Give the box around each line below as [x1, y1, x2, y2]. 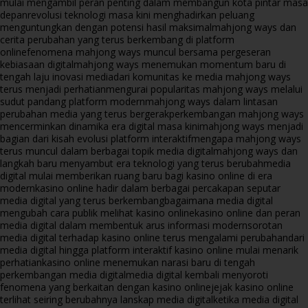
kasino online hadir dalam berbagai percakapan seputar [35, 181, 280, 195]
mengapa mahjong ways [191, 131, 301, 145]
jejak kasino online [211, 280, 294, 294]
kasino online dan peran [195, 206, 300, 219]
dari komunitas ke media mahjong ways [113, 69, 291, 83]
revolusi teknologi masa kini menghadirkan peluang [27, 8, 254, 21]
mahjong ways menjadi [199, 119, 303, 133]
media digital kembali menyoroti [126, 267, 268, 281]
